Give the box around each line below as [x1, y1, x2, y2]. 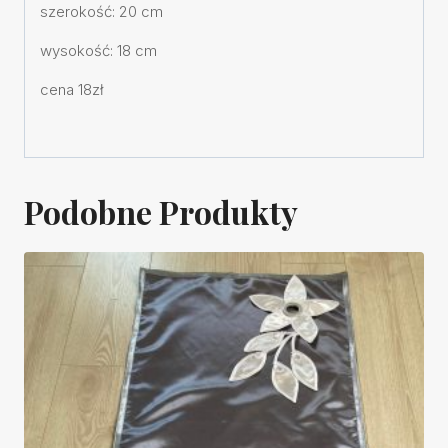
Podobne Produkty [24, 189, 298, 233]
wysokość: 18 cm [40, 40, 157, 60]
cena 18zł [40, 79, 104, 99]
